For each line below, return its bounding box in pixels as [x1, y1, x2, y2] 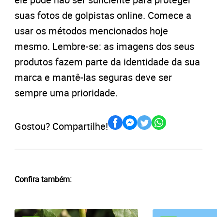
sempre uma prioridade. [15, 86, 118, 100]
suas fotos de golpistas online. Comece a [15, 9, 191, 22]
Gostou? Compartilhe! [15, 120, 108, 133]
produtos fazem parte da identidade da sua [15, 55, 200, 69]
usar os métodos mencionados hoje [15, 24, 168, 38]
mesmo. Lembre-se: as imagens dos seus [15, 40, 194, 53]
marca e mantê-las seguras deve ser [15, 71, 172, 84]
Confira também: [15, 173, 72, 185]
